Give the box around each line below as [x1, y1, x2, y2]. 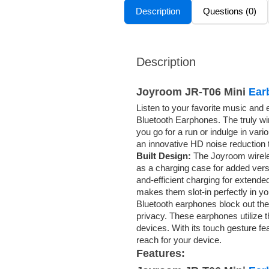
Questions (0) [203, 5, 256, 16]
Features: [136, 247, 185, 259]
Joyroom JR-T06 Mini [136, 85, 249, 98]
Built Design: [136, 150, 193, 161]
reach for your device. [136, 234, 222, 245]
